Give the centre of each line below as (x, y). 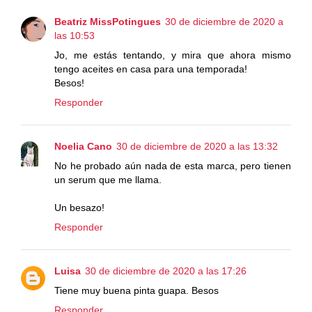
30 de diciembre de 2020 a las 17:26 (166, 271)
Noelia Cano (83, 146)
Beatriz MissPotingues (108, 21)
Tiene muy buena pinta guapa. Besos (136, 290)
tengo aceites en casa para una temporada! (151, 69)
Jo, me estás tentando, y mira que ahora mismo (173, 55)
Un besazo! (79, 207)
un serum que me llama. (108, 179)
